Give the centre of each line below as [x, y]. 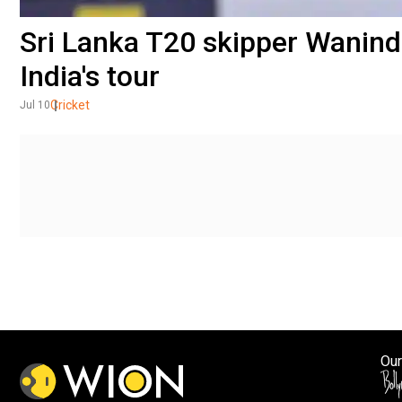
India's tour [90, 76]
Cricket [70, 105]
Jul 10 [35, 105]
